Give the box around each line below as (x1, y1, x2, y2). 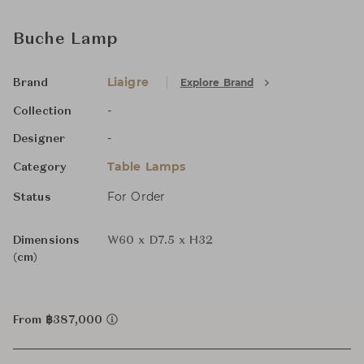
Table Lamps (107, 159, 186, 174)
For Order (107, 189, 165, 204)
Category (13, 162, 67, 173)
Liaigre (107, 75, 149, 89)
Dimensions (13, 235, 80, 246)
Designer (13, 133, 65, 145)
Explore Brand (180, 76, 254, 89)
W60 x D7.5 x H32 (107, 235, 214, 246)
